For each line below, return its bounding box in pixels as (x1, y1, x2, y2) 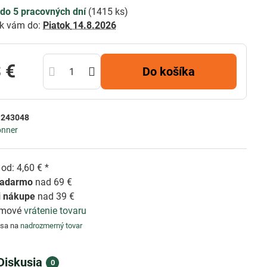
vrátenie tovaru (24, 205, 87, 216)
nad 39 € (35, 191, 75, 202)
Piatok (43, 20, 71, 31)
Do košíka (150, 64, 195, 79)
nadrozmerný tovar (20, 221, 83, 230)
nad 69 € (33, 176, 73, 188)
